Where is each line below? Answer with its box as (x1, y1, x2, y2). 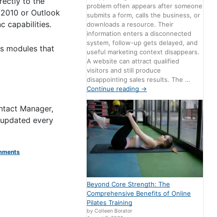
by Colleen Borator (87, 208, 133, 215)
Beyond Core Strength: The (87, 180, 170, 188)
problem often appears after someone (87, 2, 203, 10)
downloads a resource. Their (87, 20, 174, 29)
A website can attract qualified (87, 57, 180, 65)
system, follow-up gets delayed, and (87, 39, 198, 47)
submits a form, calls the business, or (87, 11, 201, 19)
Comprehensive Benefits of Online (87, 189, 191, 198)
